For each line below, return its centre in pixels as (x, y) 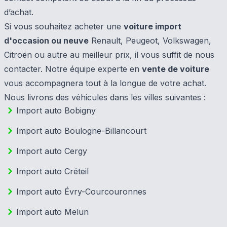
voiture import (153, 26)
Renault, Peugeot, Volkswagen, (150, 41)
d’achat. (19, 12)
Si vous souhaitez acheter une (64, 26)
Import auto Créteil (52, 171)
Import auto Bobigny (56, 110)
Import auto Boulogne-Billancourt (81, 131)
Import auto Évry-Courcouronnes (81, 192)
